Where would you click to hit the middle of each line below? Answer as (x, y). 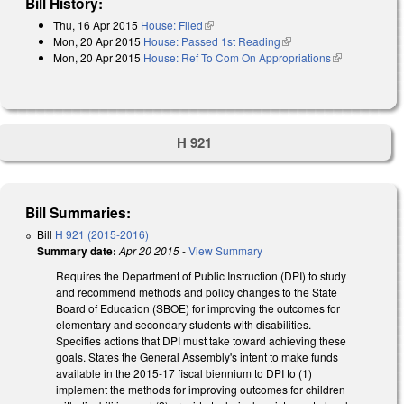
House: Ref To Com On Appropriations (237, 58)
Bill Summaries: (78, 212)
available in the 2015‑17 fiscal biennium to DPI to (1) (184, 372)
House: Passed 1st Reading (212, 41)
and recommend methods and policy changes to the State (197, 291)
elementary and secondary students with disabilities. (184, 324)
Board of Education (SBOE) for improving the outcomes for (198, 308)
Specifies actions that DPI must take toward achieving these (201, 340)
